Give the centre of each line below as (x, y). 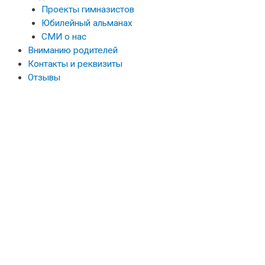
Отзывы (44, 78)
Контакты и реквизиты (75, 64)
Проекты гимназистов (88, 10)
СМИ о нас (64, 37)
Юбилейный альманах (87, 23)
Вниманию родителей (72, 51)
